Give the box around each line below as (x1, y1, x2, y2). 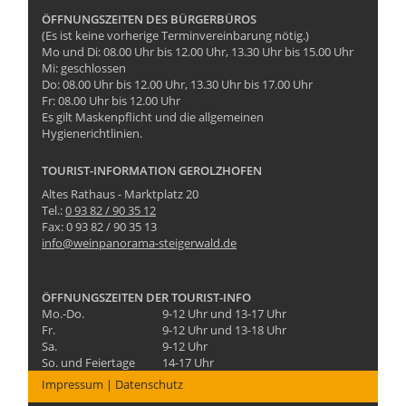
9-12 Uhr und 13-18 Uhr (162, 322, 286, 338)
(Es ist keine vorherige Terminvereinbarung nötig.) (42, 27, 309, 43)
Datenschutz (115, 376, 183, 392)
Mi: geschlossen (42, 60, 126, 76)
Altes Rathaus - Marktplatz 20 (42, 186, 198, 202)
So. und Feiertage (42, 354, 135, 371)
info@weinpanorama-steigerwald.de (42, 235, 237, 251)
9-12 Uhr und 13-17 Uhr (162, 305, 286, 322)
